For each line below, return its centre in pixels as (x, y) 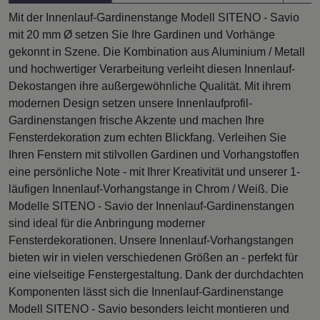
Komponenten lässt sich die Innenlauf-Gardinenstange (146, 291)
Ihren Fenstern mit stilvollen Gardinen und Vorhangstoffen (154, 154)
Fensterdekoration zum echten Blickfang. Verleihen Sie (147, 137)
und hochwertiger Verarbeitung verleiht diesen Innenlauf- (152, 69)
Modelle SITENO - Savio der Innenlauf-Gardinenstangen (151, 206)
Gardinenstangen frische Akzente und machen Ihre (136, 120)
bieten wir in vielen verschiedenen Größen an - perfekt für (153, 257)
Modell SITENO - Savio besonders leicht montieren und (149, 309)
